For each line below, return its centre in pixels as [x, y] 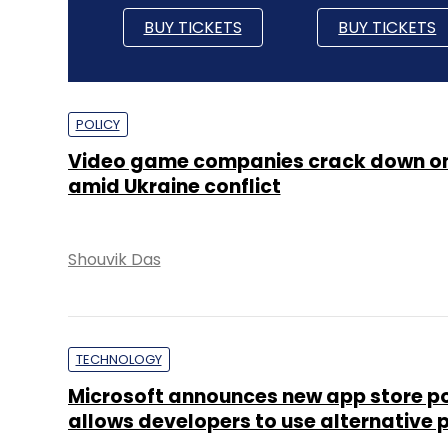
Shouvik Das [114, 259]
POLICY [97, 124]
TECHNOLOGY [118, 359]
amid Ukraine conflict [174, 186]
